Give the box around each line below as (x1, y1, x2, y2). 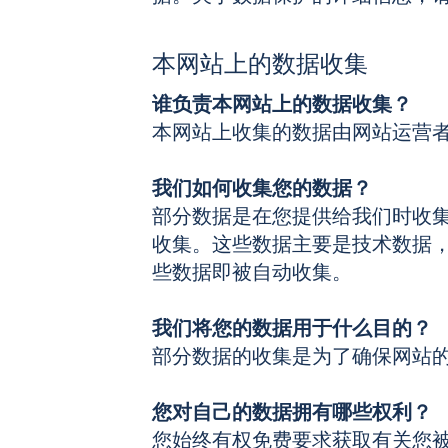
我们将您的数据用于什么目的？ (152, 316, 432, 341)
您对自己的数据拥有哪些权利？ (152, 400, 432, 425)
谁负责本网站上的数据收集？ (152, 92, 412, 117)
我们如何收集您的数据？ (152, 176, 372, 201)
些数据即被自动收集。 (152, 260, 352, 285)
